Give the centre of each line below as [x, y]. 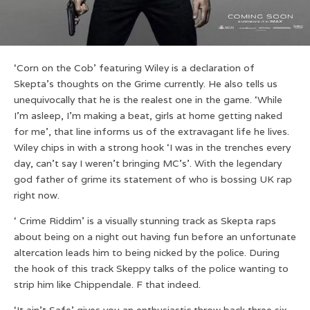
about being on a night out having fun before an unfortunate [155, 236]
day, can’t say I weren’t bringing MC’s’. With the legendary [148, 163]
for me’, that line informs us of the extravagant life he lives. [152, 131]
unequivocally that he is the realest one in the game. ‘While [148, 99]
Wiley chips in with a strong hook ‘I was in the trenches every [152, 147]
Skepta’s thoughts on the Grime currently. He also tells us [146, 83]
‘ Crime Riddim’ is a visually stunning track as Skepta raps [145, 220]
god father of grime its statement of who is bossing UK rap [153, 179]
